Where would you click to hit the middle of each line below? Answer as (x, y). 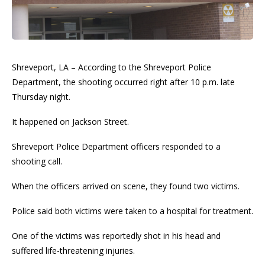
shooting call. (37, 161)
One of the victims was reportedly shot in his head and (116, 235)
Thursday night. (41, 96)
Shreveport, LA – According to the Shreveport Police (112, 67)
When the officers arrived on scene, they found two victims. (126, 186)
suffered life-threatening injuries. (73, 250)
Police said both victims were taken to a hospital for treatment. (132, 211)
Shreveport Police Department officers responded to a (116, 146)
